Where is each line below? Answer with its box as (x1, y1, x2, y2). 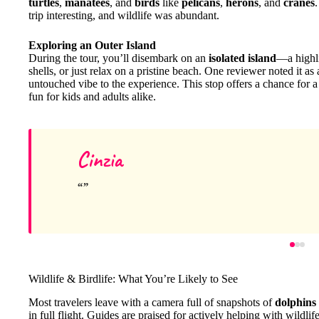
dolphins (275, 296, 316, 309)
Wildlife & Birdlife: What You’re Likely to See (28, 273, 238, 286)
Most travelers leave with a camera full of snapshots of (28, 296, 275, 309)
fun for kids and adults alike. (28, 90, 156, 103)
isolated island (209, 52, 276, 65)
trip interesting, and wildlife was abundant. (28, 9, 219, 22)
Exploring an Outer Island (28, 39, 156, 52)
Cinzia (77, 146, 122, 174)
